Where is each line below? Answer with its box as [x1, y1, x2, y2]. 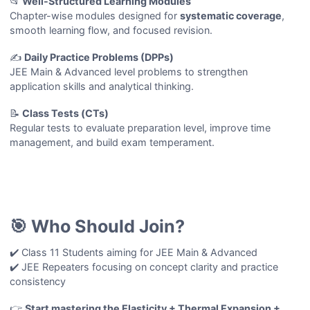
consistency [10, 275, 66, 288]
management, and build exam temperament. [10, 136, 215, 148]
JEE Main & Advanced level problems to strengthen [10, 65, 248, 77]
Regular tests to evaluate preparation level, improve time [10, 121, 271, 134]
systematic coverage [180, 9, 282, 21]
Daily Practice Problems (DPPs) [24, 51, 174, 63]
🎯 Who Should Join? [10, 215, 185, 237]
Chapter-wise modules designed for [10, 9, 181, 21]
